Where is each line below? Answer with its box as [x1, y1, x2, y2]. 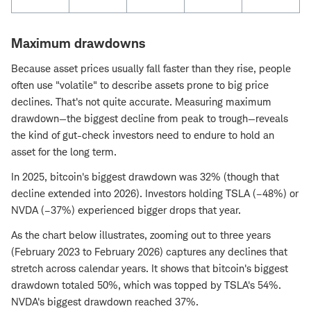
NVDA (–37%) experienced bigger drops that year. [11, 203, 241, 217]
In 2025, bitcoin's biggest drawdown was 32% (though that [11, 170, 279, 184]
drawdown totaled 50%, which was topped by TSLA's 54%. [11, 278, 281, 292]
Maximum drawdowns [11, 35, 145, 52]
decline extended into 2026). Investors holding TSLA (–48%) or [11, 187, 299, 201]
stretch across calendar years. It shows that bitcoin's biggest [11, 262, 288, 276]
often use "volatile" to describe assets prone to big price [11, 78, 269, 92]
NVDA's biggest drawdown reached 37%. [11, 295, 199, 309]
